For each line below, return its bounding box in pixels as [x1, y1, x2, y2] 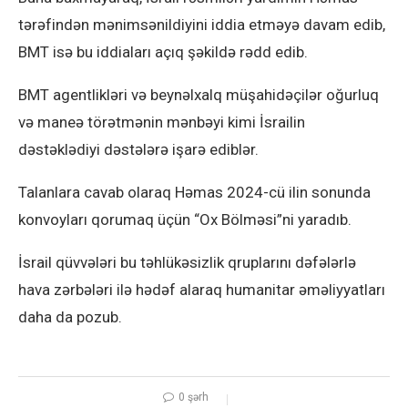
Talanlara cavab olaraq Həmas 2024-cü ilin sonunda [18, 183, 371, 202]
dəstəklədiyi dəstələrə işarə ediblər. [18, 140, 259, 159]
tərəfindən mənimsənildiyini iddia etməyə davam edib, [18, 15, 385, 35]
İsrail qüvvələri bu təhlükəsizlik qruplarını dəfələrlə [18, 253, 356, 272]
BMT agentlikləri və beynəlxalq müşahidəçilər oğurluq [18, 86, 379, 105]
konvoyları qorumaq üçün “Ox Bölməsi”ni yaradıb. [18, 210, 352, 229]
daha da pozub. [18, 308, 122, 327]
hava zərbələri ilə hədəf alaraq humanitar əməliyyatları [18, 280, 385, 300]
